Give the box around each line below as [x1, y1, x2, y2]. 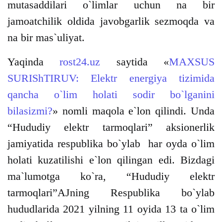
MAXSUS [169, 55, 215, 68]
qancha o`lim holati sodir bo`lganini [7, 88, 215, 101]
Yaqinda [7, 55, 60, 68]
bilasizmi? [7, 105, 53, 117]
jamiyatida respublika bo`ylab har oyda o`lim [7, 137, 215, 150]
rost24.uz [59, 55, 101, 68]
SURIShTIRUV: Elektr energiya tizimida [7, 72, 215, 85]
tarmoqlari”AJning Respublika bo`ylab [7, 186, 215, 199]
